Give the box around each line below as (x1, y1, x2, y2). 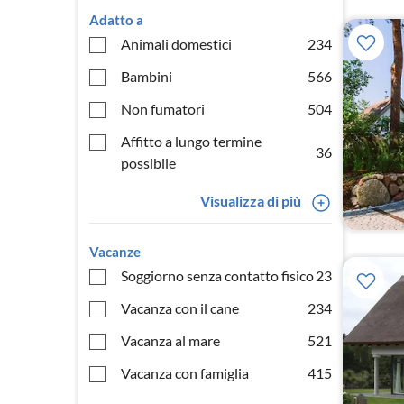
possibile (121, 154, 176, 171)
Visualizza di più (199, 192, 301, 209)
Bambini (121, 68, 172, 85)
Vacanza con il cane (121, 299, 239, 317)
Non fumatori (121, 100, 205, 117)
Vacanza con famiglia (121, 364, 249, 381)
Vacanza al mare (121, 332, 220, 349)
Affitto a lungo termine (121, 133, 262, 150)
